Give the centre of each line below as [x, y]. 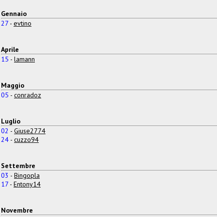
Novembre [17, 210]
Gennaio [14, 13]
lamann [24, 59]
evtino [23, 23]
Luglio [11, 121]
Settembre [18, 165]
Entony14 [27, 184]
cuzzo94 [26, 139]
